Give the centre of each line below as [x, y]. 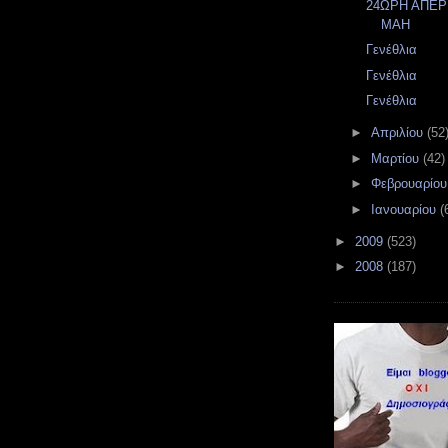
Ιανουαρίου [405, 209]
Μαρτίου [396, 158]
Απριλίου [398, 132]
